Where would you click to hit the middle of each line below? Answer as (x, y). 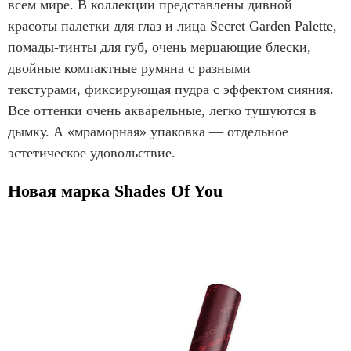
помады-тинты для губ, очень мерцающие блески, (159, 47)
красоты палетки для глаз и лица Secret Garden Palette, (172, 26)
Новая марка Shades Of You (115, 191)
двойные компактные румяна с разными (129, 69)
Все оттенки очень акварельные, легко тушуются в (162, 111)
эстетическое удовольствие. (94, 153)
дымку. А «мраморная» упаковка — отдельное (148, 132)
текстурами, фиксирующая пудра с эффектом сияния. (171, 90)
